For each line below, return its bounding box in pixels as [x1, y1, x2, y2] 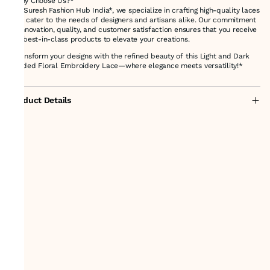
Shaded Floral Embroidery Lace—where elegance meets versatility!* [10, 61, 243, 70]
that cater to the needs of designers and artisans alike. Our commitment [10, 15, 256, 24]
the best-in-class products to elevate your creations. [10, 34, 194, 43]
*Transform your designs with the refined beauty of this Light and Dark [10, 51, 250, 60]
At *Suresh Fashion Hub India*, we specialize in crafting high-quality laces [10, 5, 260, 14]
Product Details [10, 95, 71, 105]
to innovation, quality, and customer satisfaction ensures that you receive [10, 25, 257, 34]
